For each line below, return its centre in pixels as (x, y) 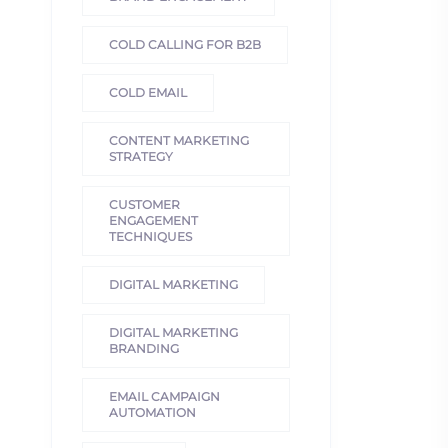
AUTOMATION (152, 412)
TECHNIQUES (150, 236)
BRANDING (144, 348)
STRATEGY (141, 156)
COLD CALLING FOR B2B (185, 44)
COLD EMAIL (148, 92)
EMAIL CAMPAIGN (164, 396)
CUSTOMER (144, 204)
